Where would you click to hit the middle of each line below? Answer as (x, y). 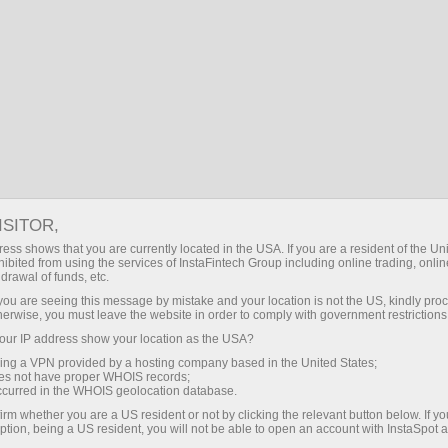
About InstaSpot (359, 87)
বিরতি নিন (217, 87)
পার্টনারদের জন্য (99, 87)
